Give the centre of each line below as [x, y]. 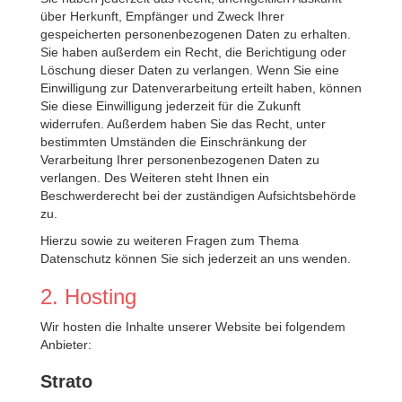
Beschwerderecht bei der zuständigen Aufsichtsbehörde [198, 196]
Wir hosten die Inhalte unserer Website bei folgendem [193, 327]
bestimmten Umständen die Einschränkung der [174, 142]
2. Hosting [88, 297]
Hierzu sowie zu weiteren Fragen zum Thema [170, 240]
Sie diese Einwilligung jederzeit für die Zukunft [170, 106]
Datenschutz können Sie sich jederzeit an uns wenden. [196, 258]
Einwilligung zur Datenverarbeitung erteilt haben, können [201, 88]
